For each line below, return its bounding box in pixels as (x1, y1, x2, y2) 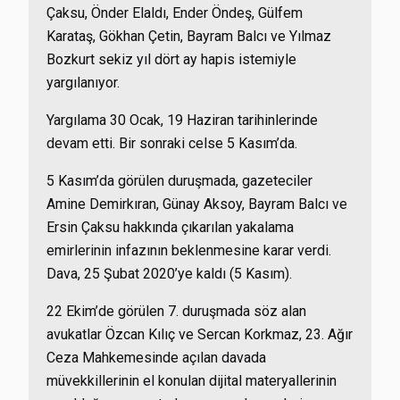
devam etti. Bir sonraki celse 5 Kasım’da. (46, 135, 297, 152)
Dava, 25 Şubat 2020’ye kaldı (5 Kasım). (46, 265, 292, 282)
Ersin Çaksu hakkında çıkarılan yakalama (46, 219, 294, 236)
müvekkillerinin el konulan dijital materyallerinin (46, 372, 337, 389)
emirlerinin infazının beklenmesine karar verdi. (46, 242, 331, 259)
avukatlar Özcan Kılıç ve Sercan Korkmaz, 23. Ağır (46, 326, 353, 343)
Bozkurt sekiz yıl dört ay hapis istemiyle (46, 51, 296, 68)
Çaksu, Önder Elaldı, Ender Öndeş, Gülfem (46, 4, 303, 21)
